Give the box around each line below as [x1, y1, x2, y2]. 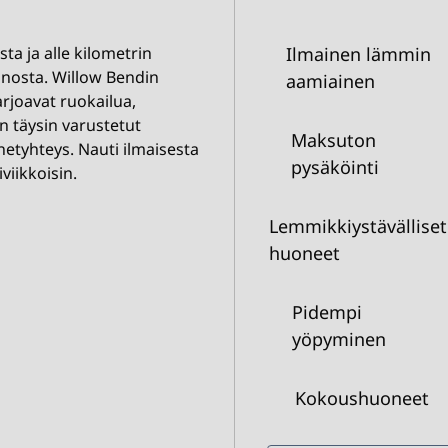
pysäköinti [291, 155, 380, 179]
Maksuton [291, 128, 377, 152]
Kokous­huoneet [294, 386, 429, 410]
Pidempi [292, 300, 363, 324]
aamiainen [285, 69, 375, 93]
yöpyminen [292, 327, 387, 351]
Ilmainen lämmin [285, 42, 431, 66]
